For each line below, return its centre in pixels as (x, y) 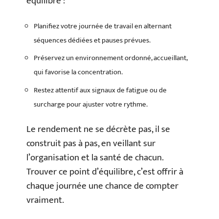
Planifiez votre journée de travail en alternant (103, 26)
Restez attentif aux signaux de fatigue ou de (100, 90)
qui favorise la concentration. (78, 72)
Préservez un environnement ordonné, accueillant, (110, 58)
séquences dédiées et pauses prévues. (92, 40)
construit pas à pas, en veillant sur (91, 144)
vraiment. (45, 200)
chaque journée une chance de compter (102, 186)
